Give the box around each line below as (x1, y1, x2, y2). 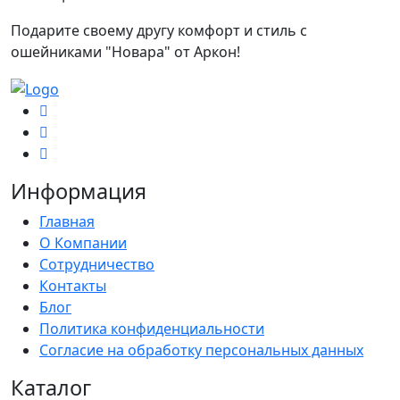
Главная (39, 211, 95, 231)
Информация (11, 176, 146, 205)
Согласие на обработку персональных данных (39, 339, 363, 360)
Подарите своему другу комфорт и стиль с (11, 20, 307, 40)
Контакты (39, 275, 106, 296)
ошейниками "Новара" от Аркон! (11, 41, 240, 62)
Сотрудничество (39, 254, 154, 274)
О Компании (39, 232, 127, 253)
